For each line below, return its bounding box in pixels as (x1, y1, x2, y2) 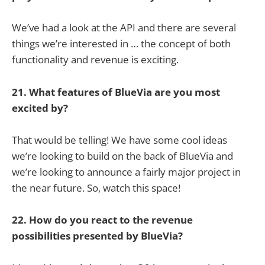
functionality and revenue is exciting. (12, 53, 179, 67)
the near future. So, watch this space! (12, 180, 180, 195)
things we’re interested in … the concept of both (12, 37, 231, 51)
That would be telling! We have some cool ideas (12, 132, 227, 147)
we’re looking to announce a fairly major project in (12, 164, 241, 179)
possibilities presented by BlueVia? (12, 228, 183, 243)
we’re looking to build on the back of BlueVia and (12, 148, 233, 163)
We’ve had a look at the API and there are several (12, 21, 236, 35)
